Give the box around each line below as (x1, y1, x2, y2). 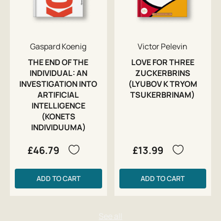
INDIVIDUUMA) (31, 121, 86, 133)
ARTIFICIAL (37, 89, 79, 100)
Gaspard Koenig (30, 40, 87, 52)
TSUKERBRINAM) (130, 89, 195, 100)
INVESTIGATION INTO (19, 78, 98, 89)
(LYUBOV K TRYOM (128, 78, 197, 89)
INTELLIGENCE (31, 100, 85, 111)
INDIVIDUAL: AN (29, 67, 87, 78)
